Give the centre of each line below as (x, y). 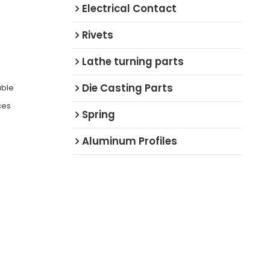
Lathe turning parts (133, 62)
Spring (98, 115)
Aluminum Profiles (129, 141)
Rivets (97, 35)
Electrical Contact (129, 9)
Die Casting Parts (127, 88)
